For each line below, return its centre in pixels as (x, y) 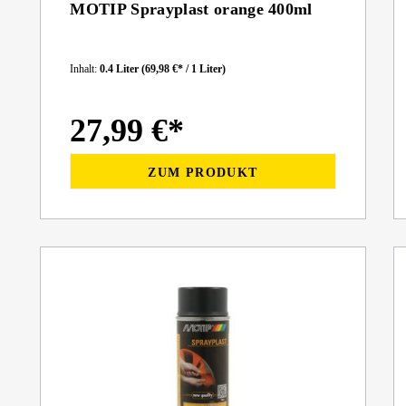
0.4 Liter (121, 69)
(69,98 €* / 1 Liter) (184, 69)
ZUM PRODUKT (203, 172)
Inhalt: (85, 69)
